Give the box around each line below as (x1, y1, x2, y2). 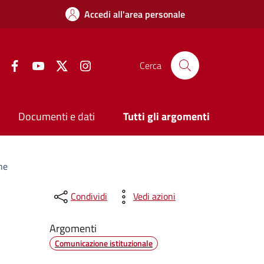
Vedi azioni (133, 189, 176, 204)
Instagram (91, 57, 132, 71)
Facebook (21, 57, 58, 71)
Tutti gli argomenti (123, 108, 210, 125)
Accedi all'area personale (84, 7, 185, 21)
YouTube (44, 57, 75, 71)
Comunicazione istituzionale (54, 236, 153, 249)
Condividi (70, 189, 107, 204)
